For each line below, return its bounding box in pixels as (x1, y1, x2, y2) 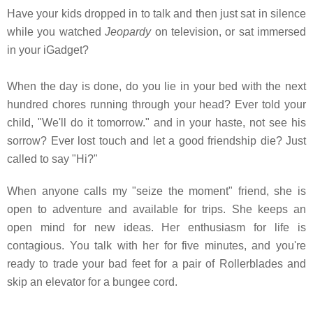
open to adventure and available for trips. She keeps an (7, 203, 306, 215)
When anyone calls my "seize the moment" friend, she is (7, 184, 306, 197)
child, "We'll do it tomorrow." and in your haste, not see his (7, 116, 306, 129)
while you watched (7, 25, 105, 38)
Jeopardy (105, 25, 152, 38)
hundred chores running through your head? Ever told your (7, 98, 306, 110)
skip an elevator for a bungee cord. (7, 275, 177, 288)
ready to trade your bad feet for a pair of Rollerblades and (7, 257, 306, 270)
